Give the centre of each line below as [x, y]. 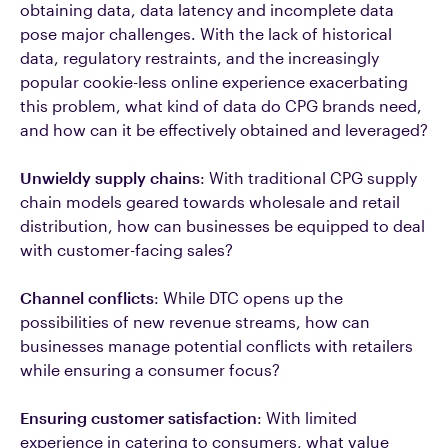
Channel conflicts [87, 297]
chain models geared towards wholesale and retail [210, 201]
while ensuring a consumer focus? [150, 369]
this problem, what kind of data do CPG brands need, [221, 105]
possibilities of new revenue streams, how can [195, 321]
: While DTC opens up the [248, 297]
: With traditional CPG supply [308, 177]
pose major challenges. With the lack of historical [206, 33]
